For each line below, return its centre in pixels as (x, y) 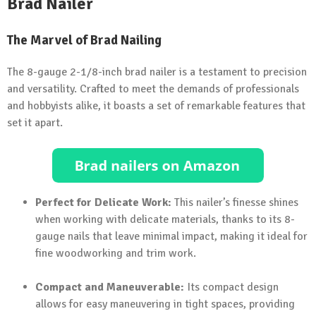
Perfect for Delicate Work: (103, 203)
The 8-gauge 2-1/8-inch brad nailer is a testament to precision (157, 72)
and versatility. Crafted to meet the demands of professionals (153, 89)
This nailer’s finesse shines (235, 203)
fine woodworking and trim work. (116, 254)
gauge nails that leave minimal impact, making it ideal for (171, 237)
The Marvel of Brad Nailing (84, 39)
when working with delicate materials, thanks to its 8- (165, 220)
